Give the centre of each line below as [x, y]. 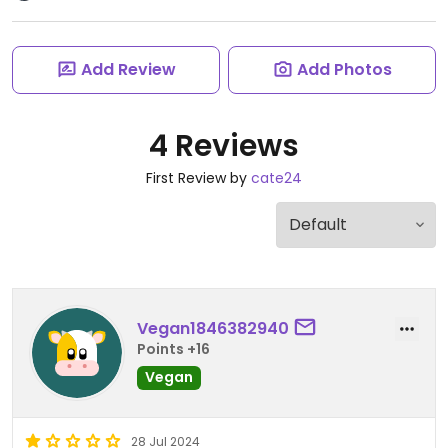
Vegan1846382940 [213, 328]
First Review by [198, 178]
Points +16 [173, 348]
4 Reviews [224, 146]
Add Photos [344, 69]
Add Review [128, 69]
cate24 [276, 178]
